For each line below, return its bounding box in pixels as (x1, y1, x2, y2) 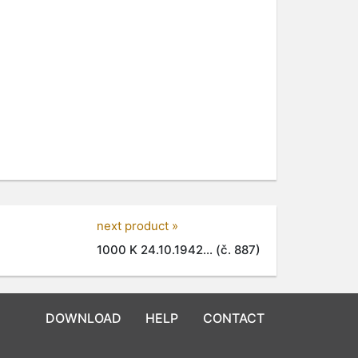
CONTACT (202, 309, 265, 326)
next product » (97, 218, 178, 234)
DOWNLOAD (45, 309, 121, 326)
